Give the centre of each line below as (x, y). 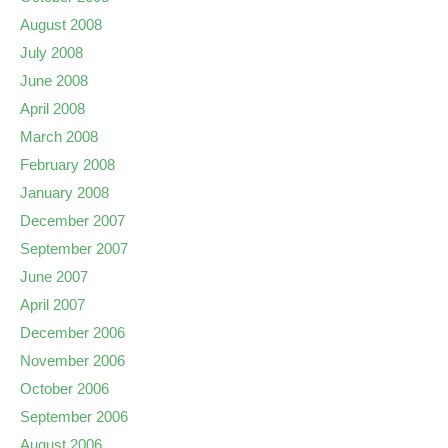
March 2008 (59, 136)
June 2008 (54, 80)
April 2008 (52, 108)
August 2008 (61, 24)
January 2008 (64, 192)
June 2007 (54, 276)
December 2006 (72, 332)
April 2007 (52, 304)
